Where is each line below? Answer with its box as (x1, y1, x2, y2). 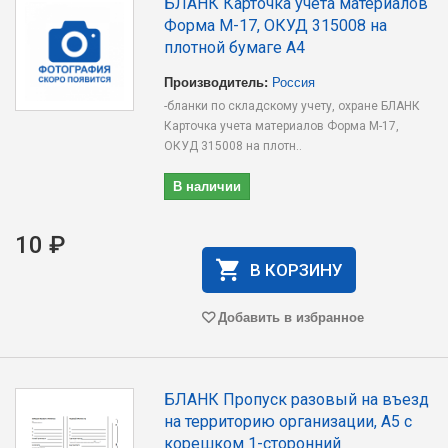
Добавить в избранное (217, 307, 364, 326)
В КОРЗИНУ (249, 260, 343, 280)
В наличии (173, 176, 242, 195)
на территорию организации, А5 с (164, 412, 413, 431)
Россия (272, 72, 316, 91)
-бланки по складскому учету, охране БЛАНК (164, 99, 421, 113)
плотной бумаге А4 (164, 38, 306, 57)
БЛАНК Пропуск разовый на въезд (164, 390, 430, 409)
